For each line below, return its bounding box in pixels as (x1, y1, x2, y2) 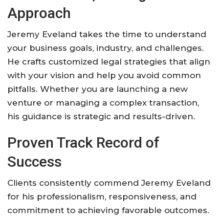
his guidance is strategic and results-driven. (7, 111, 195, 121)
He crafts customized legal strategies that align (7, 56, 210, 66)
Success (7, 153, 62, 170)
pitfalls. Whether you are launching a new (7, 84, 188, 94)
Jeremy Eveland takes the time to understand (7, 29, 206, 39)
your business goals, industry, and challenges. (7, 43, 204, 53)
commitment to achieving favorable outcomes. (7, 205, 209, 215)
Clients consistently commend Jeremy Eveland (7, 177, 211, 188)
